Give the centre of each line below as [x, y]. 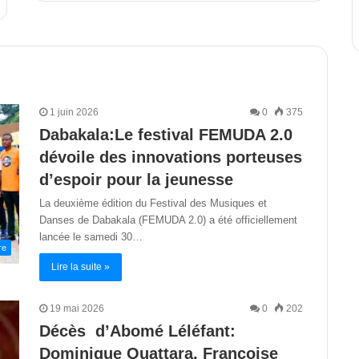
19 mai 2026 [77, 308]
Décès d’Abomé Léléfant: [137, 331]
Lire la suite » [81, 266]
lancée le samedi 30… [91, 236]
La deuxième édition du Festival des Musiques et [153, 203]
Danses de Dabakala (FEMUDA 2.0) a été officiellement [168, 220]
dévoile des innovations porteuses [171, 157]
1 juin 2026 [74, 112]
